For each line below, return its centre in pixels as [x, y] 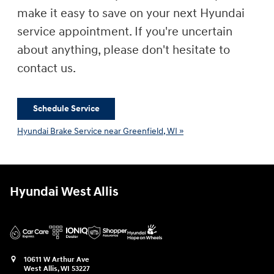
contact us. [46, 68]
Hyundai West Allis [64, 192]
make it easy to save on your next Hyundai [131, 13]
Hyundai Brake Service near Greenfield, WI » [100, 131]
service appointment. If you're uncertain [125, 31]
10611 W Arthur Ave [57, 260]
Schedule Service [66, 109]
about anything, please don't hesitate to [124, 50]
